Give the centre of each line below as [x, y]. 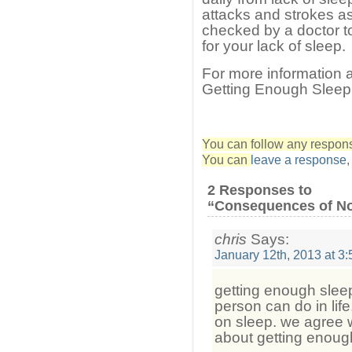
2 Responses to [260, 190]
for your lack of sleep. [274, 46]
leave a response [299, 159]
